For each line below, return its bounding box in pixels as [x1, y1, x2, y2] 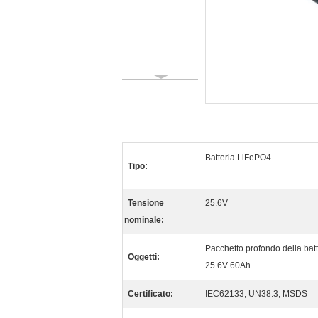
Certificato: [128, 289, 173, 299]
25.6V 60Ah [205, 261, 251, 270]
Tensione [128, 198, 164, 208]
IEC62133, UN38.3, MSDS [205, 289, 307, 299]
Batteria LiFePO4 [205, 153, 271, 163]
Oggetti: [128, 252, 160, 262]
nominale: [124, 215, 164, 225]
